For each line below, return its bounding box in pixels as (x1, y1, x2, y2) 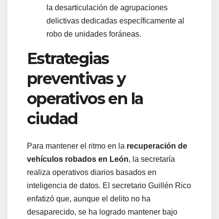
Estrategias (27, 49, 109, 68)
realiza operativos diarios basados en (27, 168, 156, 177)
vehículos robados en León (27, 155, 129, 164)
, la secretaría (129, 155, 175, 164)
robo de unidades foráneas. (46, 30, 141, 39)
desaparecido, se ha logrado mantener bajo (27, 208, 177, 217)
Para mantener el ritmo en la (27, 142, 127, 151)
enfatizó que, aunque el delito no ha (27, 195, 151, 203)
